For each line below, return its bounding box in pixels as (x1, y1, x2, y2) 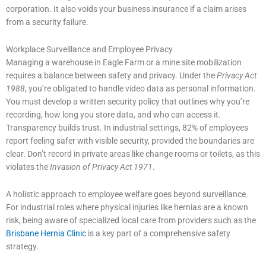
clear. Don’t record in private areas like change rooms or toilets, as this (6, 149, 260, 159)
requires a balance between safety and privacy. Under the (6, 71, 217, 81)
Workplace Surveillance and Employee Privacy (6, 45, 173, 55)
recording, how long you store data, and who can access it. (6, 110, 221, 120)
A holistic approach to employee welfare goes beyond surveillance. (6, 189, 248, 199)
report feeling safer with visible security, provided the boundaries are (6, 136, 254, 146)
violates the (6, 162, 50, 172)
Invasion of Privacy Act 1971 (50, 162, 153, 172)
